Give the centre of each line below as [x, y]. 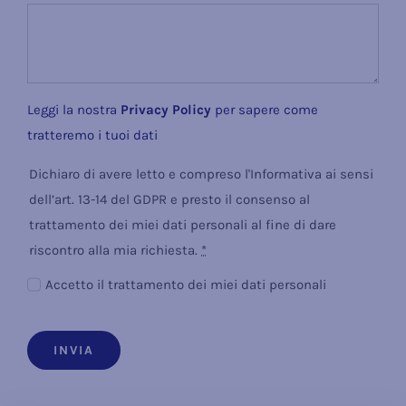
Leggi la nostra [74, 110]
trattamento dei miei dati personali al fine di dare [183, 225]
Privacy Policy [166, 110]
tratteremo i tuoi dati [92, 135]
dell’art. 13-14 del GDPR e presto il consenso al [169, 200]
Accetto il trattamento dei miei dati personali [186, 284]
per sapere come [265, 110]
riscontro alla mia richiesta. [115, 251]
